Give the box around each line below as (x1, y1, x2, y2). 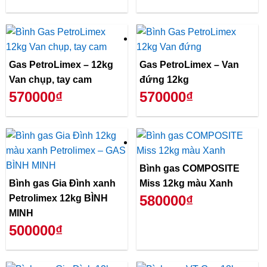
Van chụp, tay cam (9, 74, 92, 85)
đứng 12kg (139, 74, 189, 85)
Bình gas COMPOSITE (139, 163, 240, 173)
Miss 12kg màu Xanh (139, 178, 233, 188)
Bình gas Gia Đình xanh (9, 178, 116, 188)
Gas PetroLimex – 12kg (9, 60, 113, 70)
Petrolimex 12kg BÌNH (9, 193, 108, 203)
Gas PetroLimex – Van (139, 60, 239, 70)
